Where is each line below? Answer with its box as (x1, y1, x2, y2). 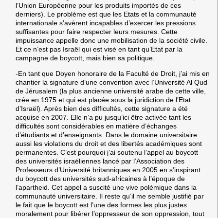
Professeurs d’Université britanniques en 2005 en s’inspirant (16, 166, 200, 174)
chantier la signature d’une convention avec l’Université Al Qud (16, 78, 207, 87)
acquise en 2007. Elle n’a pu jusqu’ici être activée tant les (16, 113, 191, 122)
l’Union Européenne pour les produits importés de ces (16, 1, 181, 9)
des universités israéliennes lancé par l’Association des (16, 157, 184, 165)
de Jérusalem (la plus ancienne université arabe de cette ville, (16, 87, 206, 95)
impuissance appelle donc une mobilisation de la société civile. (16, 36, 209, 44)
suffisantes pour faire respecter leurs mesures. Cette (16, 27, 178, 36)
